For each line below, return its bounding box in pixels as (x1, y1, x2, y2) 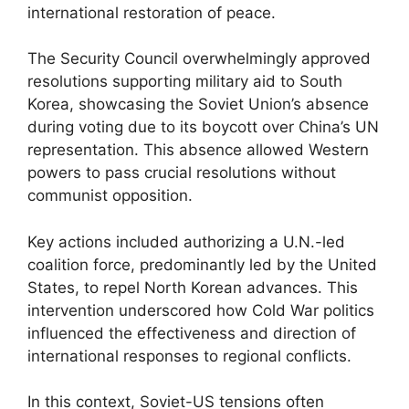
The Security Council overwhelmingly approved (27, 49, 371, 68)
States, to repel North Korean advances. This (27, 278, 358, 297)
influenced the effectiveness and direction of (27, 323, 356, 342)
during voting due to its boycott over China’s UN (27, 118, 379, 136)
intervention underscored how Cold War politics (27, 300, 374, 320)
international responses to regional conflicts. (27, 346, 351, 365)
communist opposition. (27, 186, 193, 204)
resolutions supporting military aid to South (27, 72, 342, 90)
